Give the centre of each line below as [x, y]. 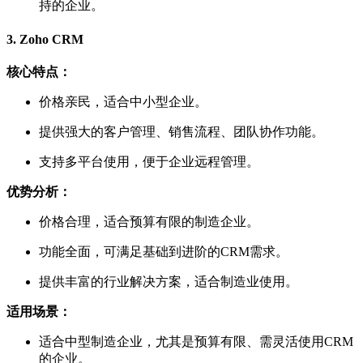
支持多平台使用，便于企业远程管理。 [149, 161]
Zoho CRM [51, 39]
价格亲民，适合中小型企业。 [123, 101]
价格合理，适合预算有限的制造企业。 [149, 221]
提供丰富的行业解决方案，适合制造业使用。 [169, 281]
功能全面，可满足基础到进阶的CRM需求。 [164, 251]
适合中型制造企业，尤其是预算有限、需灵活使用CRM [196, 341]
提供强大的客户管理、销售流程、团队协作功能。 [181, 131]
